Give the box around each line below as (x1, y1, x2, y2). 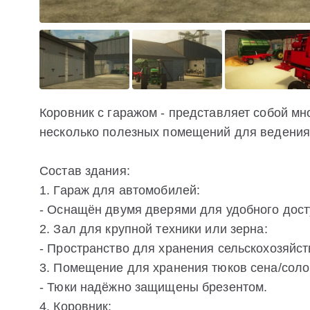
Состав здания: (39, 163, 130, 178)
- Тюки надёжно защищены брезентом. (39, 280, 268, 294)
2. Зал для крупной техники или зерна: (39, 221, 268, 236)
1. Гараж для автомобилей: (39, 183, 201, 197)
